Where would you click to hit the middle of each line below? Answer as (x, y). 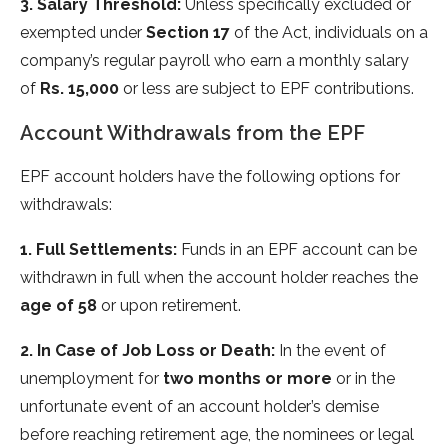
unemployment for (91, 379)
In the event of (330, 351)
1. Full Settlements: (98, 250)
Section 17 (188, 33)
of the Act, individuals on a (329, 33)
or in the (363, 379)
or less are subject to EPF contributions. (266, 89)
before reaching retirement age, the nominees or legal (217, 435)
